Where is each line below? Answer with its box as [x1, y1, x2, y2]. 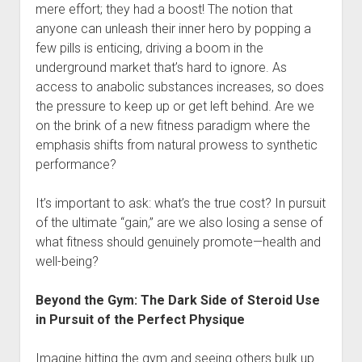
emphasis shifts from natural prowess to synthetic [35, 137, 318, 153]
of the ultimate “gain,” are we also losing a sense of [35, 215, 322, 230]
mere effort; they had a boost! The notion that [35, 2, 293, 17]
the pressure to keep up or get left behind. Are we [35, 99, 314, 114]
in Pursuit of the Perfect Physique [35, 312, 245, 327]
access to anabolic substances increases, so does [35, 79, 324, 95]
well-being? [35, 254, 99, 269]
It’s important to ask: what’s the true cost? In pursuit [35, 196, 326, 211]
